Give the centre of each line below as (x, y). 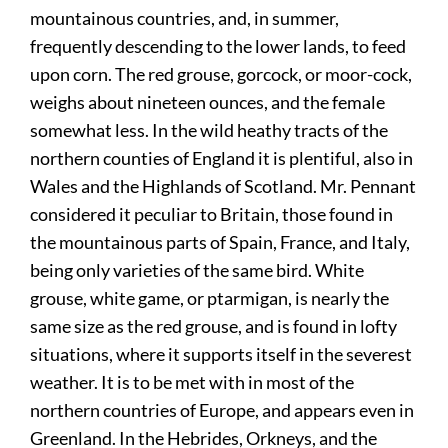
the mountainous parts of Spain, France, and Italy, (220, 241)
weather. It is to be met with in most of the (192, 381)
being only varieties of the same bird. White (197, 269)
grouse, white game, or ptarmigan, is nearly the (210, 297)
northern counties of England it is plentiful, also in (222, 157)
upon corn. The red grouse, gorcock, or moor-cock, (221, 73)
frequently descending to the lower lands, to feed (218, 45)
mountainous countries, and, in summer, (185, 17)
